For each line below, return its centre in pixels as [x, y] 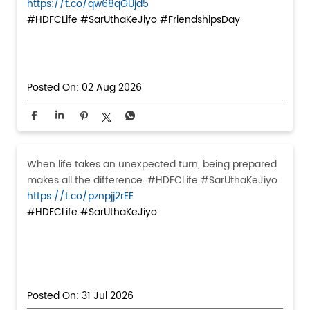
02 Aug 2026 [112, 88]
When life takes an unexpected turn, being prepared [152, 165]
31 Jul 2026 [108, 296]
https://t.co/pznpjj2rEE [80, 197]
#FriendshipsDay [200, 20]
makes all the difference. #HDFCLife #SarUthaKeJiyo [152, 181]
